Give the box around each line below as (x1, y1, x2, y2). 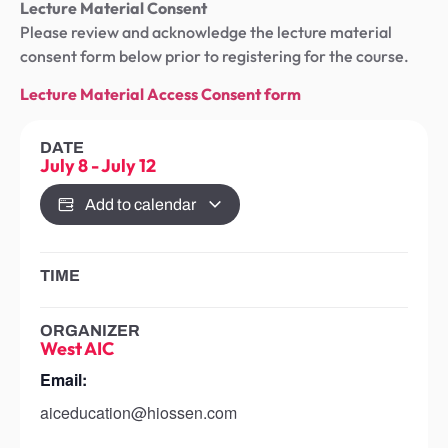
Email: (40, 368, 87, 392)
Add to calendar (84, 196, 199, 214)
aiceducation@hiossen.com (40, 401, 237, 425)
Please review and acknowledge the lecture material (20, 21, 392, 42)
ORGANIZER (40, 322, 140, 340)
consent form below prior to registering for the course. (20, 45, 409, 66)
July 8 (40, 154, 88, 178)
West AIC (40, 337, 114, 361)
